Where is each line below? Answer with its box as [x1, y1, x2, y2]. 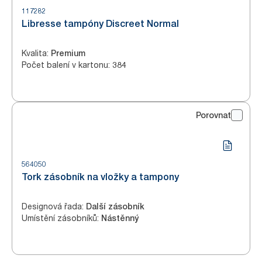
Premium [51, 49, 85, 58]
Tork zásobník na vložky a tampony [22, 171, 179, 182]
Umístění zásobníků [22, 213, 97, 223]
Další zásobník [86, 202, 144, 211]
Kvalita [22, 48, 47, 58]
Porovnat [196, 111, 231, 120]
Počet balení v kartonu [22, 60, 108, 70]
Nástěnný [101, 213, 139, 223]
